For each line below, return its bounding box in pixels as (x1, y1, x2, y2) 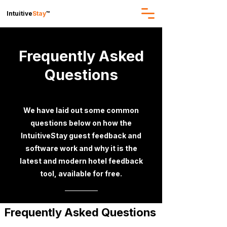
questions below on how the (30, 119, 132, 127)
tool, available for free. (40, 169, 122, 178)
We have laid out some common (23, 106, 139, 115)
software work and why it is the (25, 144, 137, 153)
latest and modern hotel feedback (19, 157, 143, 165)
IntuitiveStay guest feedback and (21, 131, 141, 140)
